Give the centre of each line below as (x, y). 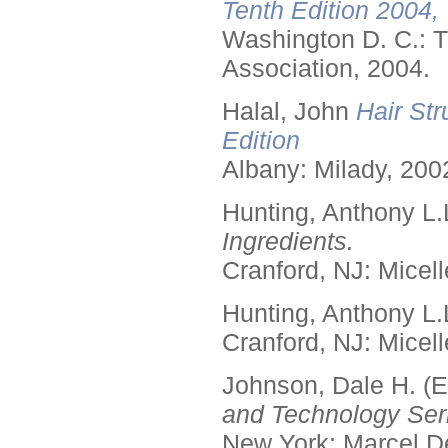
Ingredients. (288, 241)
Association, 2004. (326, 68)
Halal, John (285, 111)
